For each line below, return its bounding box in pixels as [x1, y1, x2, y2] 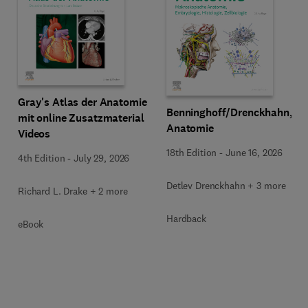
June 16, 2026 [225, 146, 283, 159]
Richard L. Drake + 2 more [18, 185, 128, 197]
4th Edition [18, 152, 65, 164]
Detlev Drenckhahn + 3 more [166, 179, 286, 192]
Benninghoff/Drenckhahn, [166, 104, 293, 120]
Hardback [166, 212, 206, 225]
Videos [18, 126, 51, 141]
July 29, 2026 [74, 152, 130, 164]
